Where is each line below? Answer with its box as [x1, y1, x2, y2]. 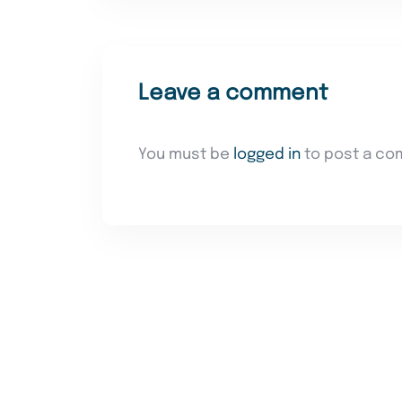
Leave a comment [138, 83, 328, 105]
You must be [138, 147, 233, 162]
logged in [233, 147, 301, 162]
